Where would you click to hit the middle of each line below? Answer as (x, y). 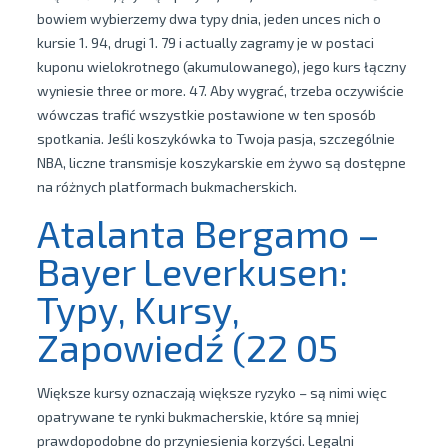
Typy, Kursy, (138, 309)
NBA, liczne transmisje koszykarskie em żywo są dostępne (221, 162)
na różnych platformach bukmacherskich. (166, 186)
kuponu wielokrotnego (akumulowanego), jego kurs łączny (221, 66)
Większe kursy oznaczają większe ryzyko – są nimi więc (211, 392)
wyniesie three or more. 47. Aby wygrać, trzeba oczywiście (220, 90)
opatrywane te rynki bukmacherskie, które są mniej (197, 416)
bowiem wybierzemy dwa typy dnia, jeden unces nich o (208, 18)
